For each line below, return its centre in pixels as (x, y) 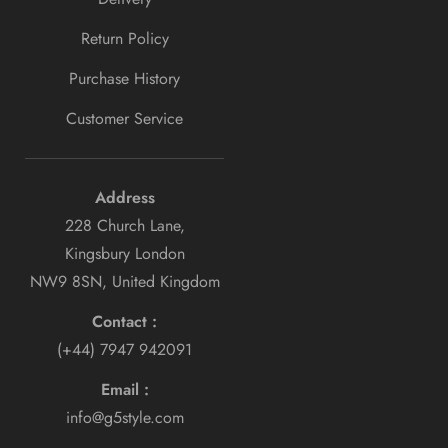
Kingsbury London (124, 253)
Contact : (124, 321)
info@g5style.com (124, 417)
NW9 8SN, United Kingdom (124, 281)
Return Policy (124, 38)
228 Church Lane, (124, 225)
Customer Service (124, 118)
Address (124, 197)
